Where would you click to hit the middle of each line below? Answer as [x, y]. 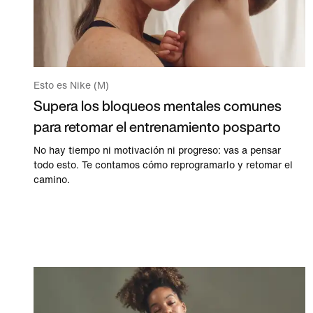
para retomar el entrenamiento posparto [157, 126]
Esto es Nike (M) [71, 85]
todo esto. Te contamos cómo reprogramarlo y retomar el [163, 165]
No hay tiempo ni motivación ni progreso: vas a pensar [157, 150]
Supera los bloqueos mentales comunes [158, 105]
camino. [52, 180]
